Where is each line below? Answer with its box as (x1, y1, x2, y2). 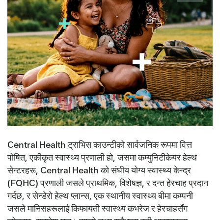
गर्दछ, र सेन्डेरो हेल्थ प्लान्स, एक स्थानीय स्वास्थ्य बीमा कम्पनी (7, 190, 193, 202)
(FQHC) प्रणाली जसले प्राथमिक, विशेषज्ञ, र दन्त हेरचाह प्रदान (7, 177, 208, 189)
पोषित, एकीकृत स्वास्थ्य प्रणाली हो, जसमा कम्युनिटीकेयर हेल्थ (7, 152, 197, 164)
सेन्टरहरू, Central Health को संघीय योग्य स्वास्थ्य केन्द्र (7, 165, 191, 176)
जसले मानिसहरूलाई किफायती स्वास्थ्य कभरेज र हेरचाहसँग (7, 203, 188, 215)
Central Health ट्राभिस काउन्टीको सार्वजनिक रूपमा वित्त (7, 139, 192, 151)
